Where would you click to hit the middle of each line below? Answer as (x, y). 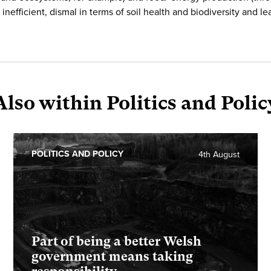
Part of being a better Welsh (117, 241)
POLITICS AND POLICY (78, 154)
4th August (219, 155)
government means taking (113, 256)
